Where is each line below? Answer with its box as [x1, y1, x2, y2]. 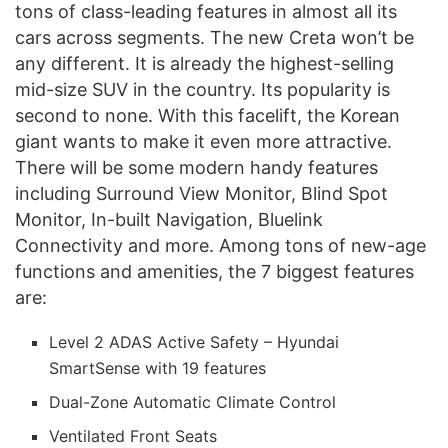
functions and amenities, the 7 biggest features [15, 261, 414, 283]
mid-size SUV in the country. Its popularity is [15, 79, 390, 101]
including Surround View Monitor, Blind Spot [15, 183, 388, 205]
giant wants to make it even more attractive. [15, 131, 392, 153]
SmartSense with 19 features [49, 358, 267, 379]
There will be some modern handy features [15, 157, 378, 179]
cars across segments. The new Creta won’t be [15, 27, 414, 49]
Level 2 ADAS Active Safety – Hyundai [49, 332, 340, 353]
